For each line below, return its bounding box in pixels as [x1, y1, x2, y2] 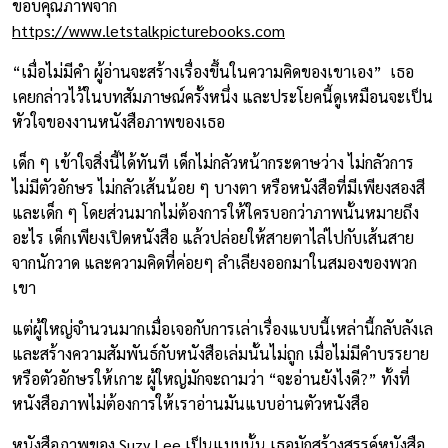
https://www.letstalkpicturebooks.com [12, 19, 285, 41]
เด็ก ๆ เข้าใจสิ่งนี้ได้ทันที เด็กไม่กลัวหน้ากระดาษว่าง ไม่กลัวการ [12, 151, 414, 173]
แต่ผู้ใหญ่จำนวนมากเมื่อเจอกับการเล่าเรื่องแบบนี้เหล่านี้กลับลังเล [12, 317, 433, 339]
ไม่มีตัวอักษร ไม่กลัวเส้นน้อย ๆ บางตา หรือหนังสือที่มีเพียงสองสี [12, 176, 425, 198]
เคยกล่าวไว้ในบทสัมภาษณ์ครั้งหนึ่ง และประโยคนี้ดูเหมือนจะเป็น [12, 85, 433, 107]
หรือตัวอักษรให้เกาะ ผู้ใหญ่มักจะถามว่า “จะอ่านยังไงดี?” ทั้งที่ [12, 367, 410, 389]
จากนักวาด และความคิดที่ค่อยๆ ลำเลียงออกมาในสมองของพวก [12, 251, 417, 273]
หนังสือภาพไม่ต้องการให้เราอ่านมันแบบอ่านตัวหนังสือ [12, 392, 369, 414]
